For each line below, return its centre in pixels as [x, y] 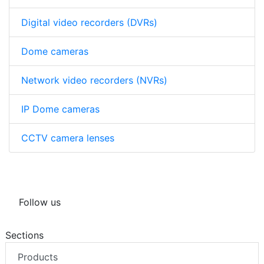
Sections [24, 235]
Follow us [40, 202]
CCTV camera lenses [68, 138]
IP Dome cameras [60, 109]
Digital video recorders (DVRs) [89, 23]
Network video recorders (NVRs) [94, 80]
